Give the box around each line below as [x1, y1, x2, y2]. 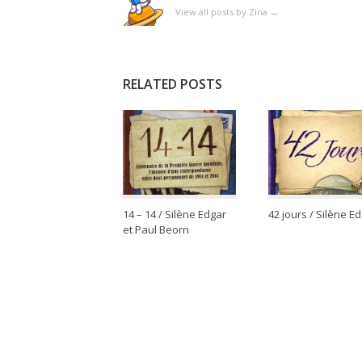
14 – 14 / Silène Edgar [123, 207, 226, 222]
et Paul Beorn [123, 222, 189, 238]
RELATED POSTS [123, 75, 222, 94]
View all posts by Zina [175, 6, 270, 19]
